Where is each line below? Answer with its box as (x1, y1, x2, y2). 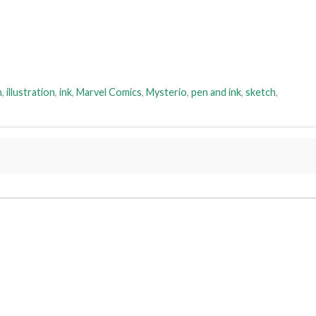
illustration (6, 85, 55, 98)
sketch (245, 85, 276, 98)
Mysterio (146, 85, 187, 98)
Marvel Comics (76, 85, 142, 98)
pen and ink (191, 85, 241, 98)
